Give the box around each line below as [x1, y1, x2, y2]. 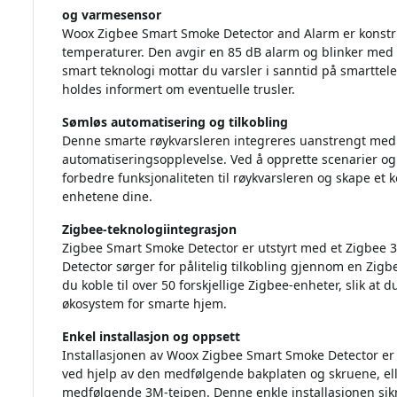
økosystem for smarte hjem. [61, 295, 227, 313]
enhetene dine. [61, 188, 152, 206]
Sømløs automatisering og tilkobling [61, 113, 288, 131]
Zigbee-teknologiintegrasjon [61, 221, 237, 238]
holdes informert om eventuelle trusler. [61, 81, 295, 98]
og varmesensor [61, 6, 161, 24]
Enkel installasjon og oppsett [61, 328, 240, 346]
